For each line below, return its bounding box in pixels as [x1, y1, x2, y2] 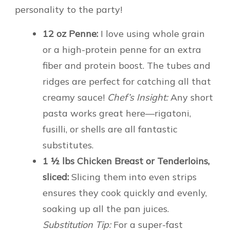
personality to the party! [15, 3, 122, 15]
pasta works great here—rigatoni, [43, 107, 191, 119]
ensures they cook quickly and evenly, [43, 186, 207, 199]
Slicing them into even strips [69, 170, 197, 183]
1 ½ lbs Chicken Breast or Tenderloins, [43, 155, 209, 167]
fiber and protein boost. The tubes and [43, 59, 210, 71]
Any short [168, 91, 213, 103]
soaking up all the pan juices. [43, 202, 169, 215]
